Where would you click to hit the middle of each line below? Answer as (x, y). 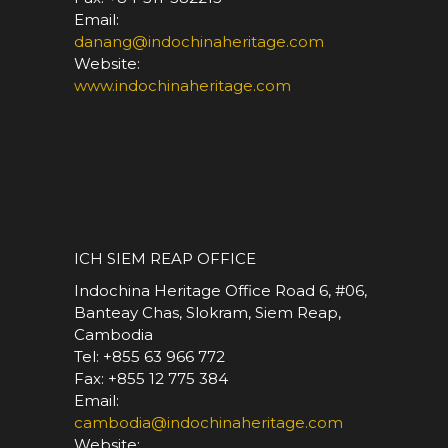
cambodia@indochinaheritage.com (208, 422)
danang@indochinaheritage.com (199, 41)
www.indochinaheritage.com (182, 85)
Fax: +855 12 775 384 (151, 378)
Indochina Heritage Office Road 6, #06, (220, 290)
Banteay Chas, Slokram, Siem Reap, (207, 312)
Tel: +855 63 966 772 (149, 356)
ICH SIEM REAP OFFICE (165, 258)
